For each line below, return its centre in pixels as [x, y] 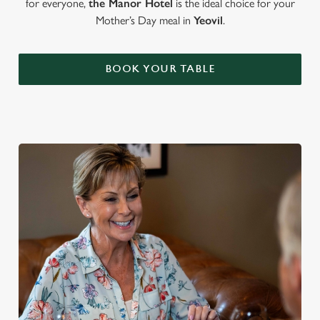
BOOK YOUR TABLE [160, 69]
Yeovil [208, 20]
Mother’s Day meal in [144, 20]
